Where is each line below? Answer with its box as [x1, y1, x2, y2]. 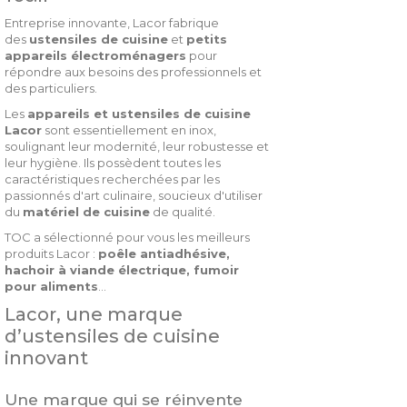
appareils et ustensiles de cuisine [27, 106, 251, 121]
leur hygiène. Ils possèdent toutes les [5, 155, 221, 170]
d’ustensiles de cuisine [5, 325, 220, 347]
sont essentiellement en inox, [42, 123, 216, 137]
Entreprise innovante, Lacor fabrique [5, 15, 219, 30]
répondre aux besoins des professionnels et [5, 65, 262, 79]
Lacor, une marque [5, 303, 183, 325]
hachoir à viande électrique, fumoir [5, 263, 239, 277]
